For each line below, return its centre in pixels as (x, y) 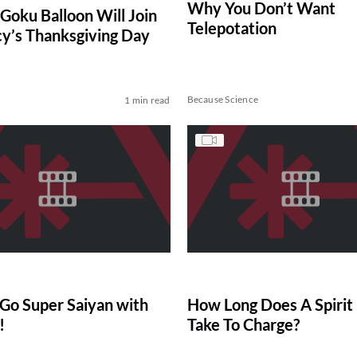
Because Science (223, 100)
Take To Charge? (243, 325)
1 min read (147, 100)
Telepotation (231, 28)
